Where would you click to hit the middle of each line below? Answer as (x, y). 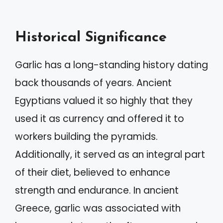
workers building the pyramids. (86, 136)
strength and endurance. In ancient (97, 190)
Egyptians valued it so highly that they (104, 101)
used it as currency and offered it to (100, 118)
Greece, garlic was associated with (98, 208)
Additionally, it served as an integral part (110, 154)
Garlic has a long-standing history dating (111, 65)
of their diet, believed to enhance (93, 172)
